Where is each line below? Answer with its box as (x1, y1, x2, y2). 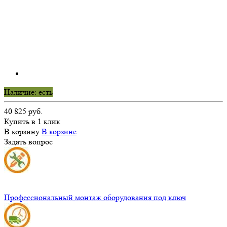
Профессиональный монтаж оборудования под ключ (4, 192, 186, 202)
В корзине (42, 126, 77, 136)
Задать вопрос (4, 136, 53, 146)
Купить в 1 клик (4, 116, 60, 126)
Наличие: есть (4, 87, 53, 97)
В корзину (4, 126, 40, 136)
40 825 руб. (4, 106, 43, 116)
